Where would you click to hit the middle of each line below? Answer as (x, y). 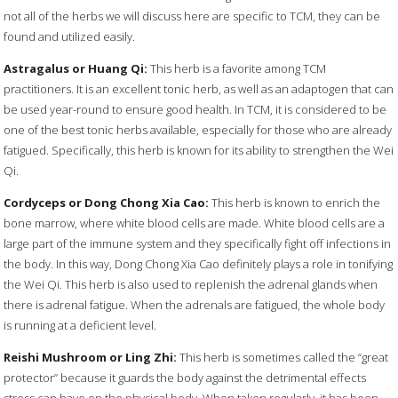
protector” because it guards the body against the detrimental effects (185, 378)
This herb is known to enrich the (295, 203)
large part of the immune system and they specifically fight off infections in (198, 244)
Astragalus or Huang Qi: (76, 69)
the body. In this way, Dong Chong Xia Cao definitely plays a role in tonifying (199, 264)
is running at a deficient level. (80, 326)
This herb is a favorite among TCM (239, 69)
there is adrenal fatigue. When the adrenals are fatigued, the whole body (195, 305)
